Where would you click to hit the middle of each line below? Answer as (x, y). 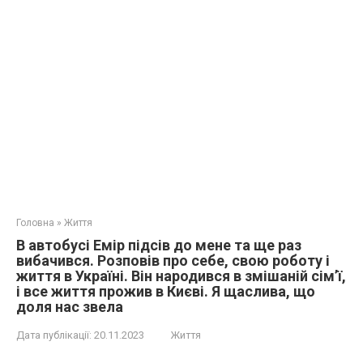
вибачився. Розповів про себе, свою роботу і (173, 261)
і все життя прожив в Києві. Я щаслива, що (166, 291)
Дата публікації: (54, 335)
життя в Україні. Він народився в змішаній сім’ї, (181, 276)
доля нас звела (70, 307)
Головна (35, 223)
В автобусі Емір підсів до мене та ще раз (159, 245)
